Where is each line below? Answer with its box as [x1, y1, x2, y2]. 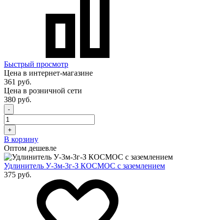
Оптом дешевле [4, 143, 56, 152]
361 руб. [4, 77, 31, 86]
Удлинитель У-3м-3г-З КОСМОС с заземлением [4, 161, 165, 170]
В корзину [4, 135, 38, 143]
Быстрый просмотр [4, 59, 68, 68]
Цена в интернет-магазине [4, 68, 93, 77]
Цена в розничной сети [4, 86, 82, 95]
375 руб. [4, 170, 31, 179]
